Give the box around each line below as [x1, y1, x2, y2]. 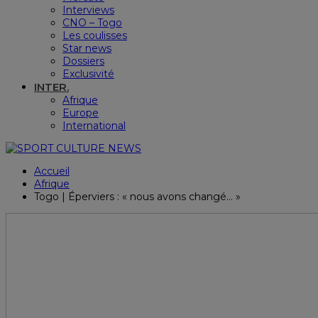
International [62, 119, 126, 132]
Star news [62, 42, 111, 55]
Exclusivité [62, 67, 114, 80]
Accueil [34, 165, 70, 177]
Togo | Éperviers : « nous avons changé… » [34, 190, 241, 203]
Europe [62, 106, 99, 119]
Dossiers [62, 55, 104, 67]
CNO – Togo [62, 16, 122, 29]
